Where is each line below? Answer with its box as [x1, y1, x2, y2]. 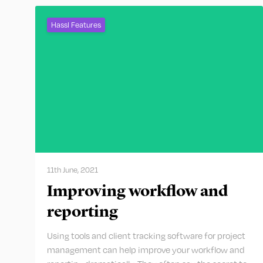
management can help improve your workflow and [47, 244, 245, 256]
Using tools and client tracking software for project [47, 230, 245, 242]
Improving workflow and [47, 184, 228, 200]
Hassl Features [51, 19, 101, 31]
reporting [47, 204, 118, 221]
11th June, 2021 [47, 164, 98, 176]
